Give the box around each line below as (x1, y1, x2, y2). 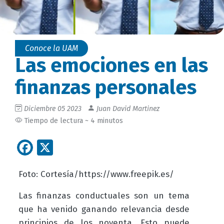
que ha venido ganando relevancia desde (18, 204, 190, 215)
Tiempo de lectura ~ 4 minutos (22, 116, 123, 125)
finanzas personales (15, 75, 196, 99)
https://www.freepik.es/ (78, 169, 174, 180)
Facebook (33, 136, 101, 156)
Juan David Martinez (94, 104, 159, 113)
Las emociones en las (15, 53, 208, 77)
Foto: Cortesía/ (18, 169, 78, 180)
